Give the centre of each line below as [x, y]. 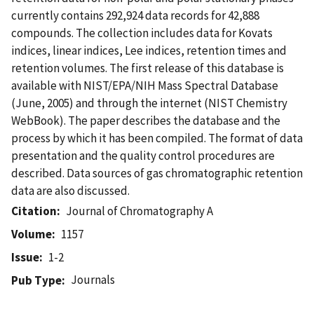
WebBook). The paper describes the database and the [146, 120]
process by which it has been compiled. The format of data [157, 138]
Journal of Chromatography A [140, 211]
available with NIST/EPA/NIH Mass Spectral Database [145, 85]
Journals [93, 279]
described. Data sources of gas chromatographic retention [157, 173]
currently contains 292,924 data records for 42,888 [135, 15]
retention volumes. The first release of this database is [148, 68]
